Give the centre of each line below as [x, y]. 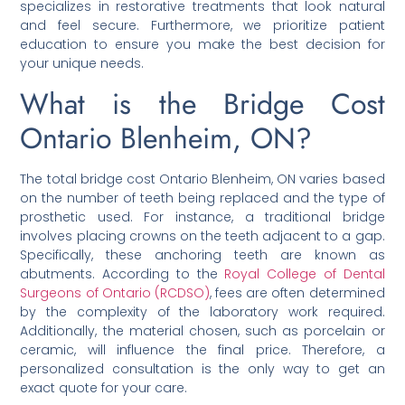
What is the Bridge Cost [202, 104]
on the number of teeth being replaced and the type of [202, 198]
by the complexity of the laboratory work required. [202, 311]
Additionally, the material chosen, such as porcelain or [202, 330]
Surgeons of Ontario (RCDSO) [115, 292]
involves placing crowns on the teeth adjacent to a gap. [202, 235]
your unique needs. [82, 64]
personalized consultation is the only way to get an [202, 368]
